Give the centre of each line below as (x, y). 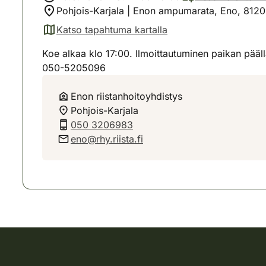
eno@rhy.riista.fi (107, 139)
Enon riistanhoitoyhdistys (126, 96)
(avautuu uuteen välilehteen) (104, 36)
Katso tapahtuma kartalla (112, 30)
